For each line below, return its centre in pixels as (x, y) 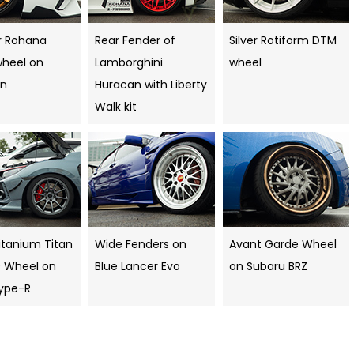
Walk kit (116, 107)
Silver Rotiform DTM (283, 41)
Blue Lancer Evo (137, 267)
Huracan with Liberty (151, 85)
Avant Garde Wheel (283, 245)
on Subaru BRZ (268, 267)
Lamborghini (129, 63)
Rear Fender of (135, 41)
